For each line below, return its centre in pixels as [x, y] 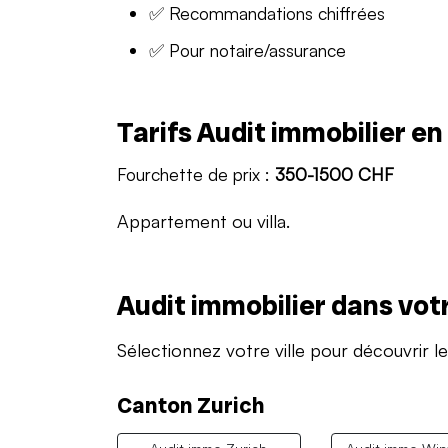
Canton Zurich [191, 405]
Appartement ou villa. [203, 220]
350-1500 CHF [334, 173]
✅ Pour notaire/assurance [247, 49]
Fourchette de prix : [196, 173]
